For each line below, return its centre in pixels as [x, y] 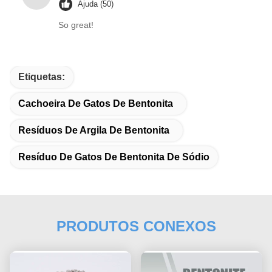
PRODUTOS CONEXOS [136, 226]
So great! [76, 25]
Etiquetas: [42, 77]
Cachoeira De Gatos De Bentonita [96, 104]
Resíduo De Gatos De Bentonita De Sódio [114, 157]
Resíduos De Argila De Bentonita [94, 130]
